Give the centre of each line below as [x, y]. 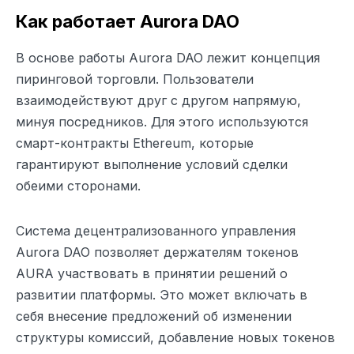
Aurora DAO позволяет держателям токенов [157, 252]
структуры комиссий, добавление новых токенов [175, 337]
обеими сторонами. [78, 185]
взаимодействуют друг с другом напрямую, [158, 100]
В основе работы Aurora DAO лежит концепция [168, 57]
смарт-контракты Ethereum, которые [135, 143]
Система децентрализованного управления [156, 230]
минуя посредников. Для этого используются [162, 121]
